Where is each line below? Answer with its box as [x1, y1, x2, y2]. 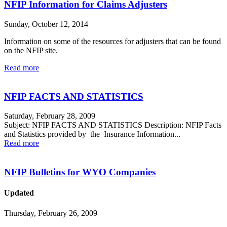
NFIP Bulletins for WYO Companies [4, 167, 156, 178]
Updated [4, 188, 34, 198]
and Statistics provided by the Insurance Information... [4, 130, 180, 139]
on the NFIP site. [4, 46, 58, 55]
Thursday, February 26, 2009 [4, 208, 97, 217]
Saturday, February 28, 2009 [4, 111, 95, 121]
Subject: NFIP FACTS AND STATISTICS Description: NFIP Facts [4, 121, 221, 130]
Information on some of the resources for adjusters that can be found [4, 36, 221, 46]
